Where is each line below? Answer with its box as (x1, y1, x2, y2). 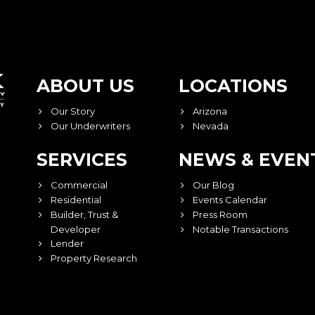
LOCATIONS (178, 75, 288, 96)
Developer (51, 224, 101, 235)
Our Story (51, 105, 96, 117)
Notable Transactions (192, 224, 288, 235)
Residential (51, 194, 102, 205)
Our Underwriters (51, 120, 131, 131)
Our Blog (192, 179, 234, 191)
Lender (51, 238, 84, 249)
